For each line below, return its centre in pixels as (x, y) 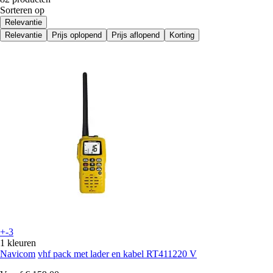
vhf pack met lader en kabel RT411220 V (117, 254)
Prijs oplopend (77, 35)
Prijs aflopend (136, 35)
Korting (182, 35)
